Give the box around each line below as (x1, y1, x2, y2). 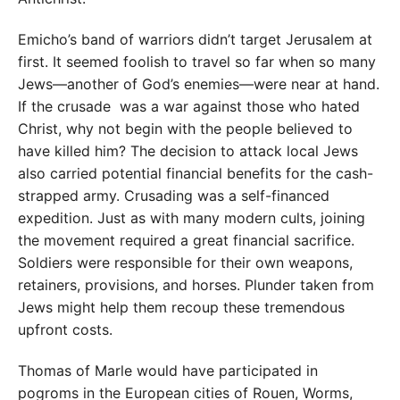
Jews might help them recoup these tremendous (18, 298, 345, 317)
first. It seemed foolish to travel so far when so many (18, 53, 376, 71)
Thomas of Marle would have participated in (18, 362, 318, 380)
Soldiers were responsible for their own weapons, (18, 254, 353, 272)
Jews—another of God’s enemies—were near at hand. (18, 75, 379, 94)
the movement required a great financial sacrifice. (18, 231, 354, 250)
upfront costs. (18, 321, 112, 339)
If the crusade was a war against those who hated (18, 97, 360, 116)
